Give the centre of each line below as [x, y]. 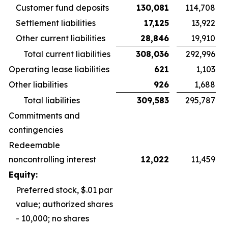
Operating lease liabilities [59, 69]
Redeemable [34, 145]
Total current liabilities [67, 54]
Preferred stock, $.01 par [64, 190]
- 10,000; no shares [52, 218]
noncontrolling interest [52, 159]
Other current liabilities [61, 38]
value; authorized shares [64, 204]
